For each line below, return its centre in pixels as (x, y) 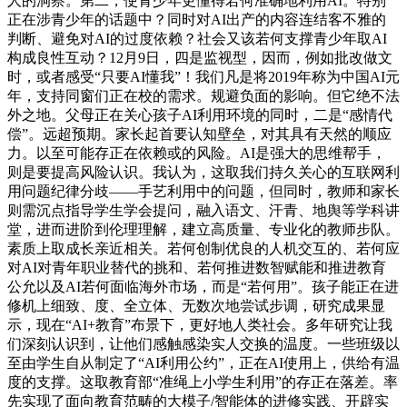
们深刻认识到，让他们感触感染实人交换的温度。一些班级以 (203, 344)
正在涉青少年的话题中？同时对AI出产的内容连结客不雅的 (197, 20)
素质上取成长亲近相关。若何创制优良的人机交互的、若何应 (203, 249)
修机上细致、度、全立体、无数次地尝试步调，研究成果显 (196, 306)
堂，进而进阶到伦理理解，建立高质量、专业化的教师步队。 (203, 230)
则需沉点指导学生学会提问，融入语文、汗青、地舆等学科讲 (203, 211)
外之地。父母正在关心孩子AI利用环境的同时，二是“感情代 (200, 115)
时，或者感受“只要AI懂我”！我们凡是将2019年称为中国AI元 (203, 77)
